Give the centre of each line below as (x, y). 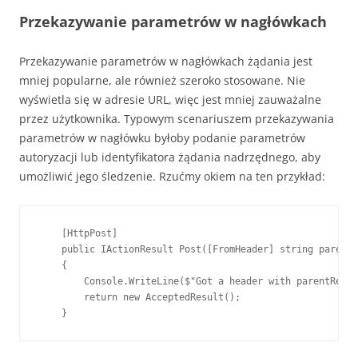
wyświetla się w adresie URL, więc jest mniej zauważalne (170, 100)
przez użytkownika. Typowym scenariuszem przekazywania (177, 119)
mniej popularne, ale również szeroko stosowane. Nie (162, 81)
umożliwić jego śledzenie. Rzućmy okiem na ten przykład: (172, 177)
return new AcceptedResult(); (140, 298)
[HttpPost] (78, 234)
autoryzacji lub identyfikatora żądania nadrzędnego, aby (170, 157)
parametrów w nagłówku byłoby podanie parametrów (162, 138)
